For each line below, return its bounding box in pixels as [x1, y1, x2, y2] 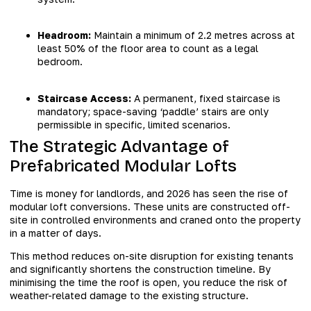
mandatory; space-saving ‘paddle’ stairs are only [37, 105, 269, 117]
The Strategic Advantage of [10, 136, 229, 156]
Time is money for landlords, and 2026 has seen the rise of [10, 187, 288, 199]
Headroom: [37, 29, 91, 42]
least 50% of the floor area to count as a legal [37, 42, 258, 55]
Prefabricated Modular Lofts [10, 155, 237, 176]
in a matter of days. [10, 226, 101, 239]
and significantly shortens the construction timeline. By [10, 263, 271, 276]
